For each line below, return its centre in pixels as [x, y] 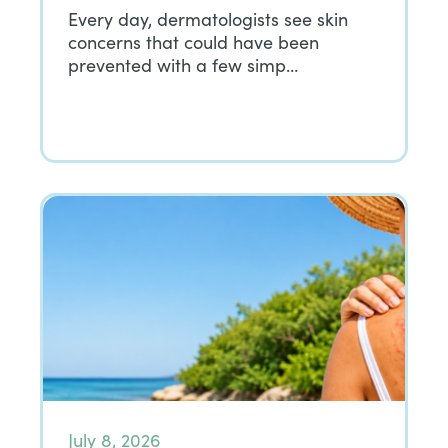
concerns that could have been [193, 42]
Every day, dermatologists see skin [208, 19]
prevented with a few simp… [183, 65]
